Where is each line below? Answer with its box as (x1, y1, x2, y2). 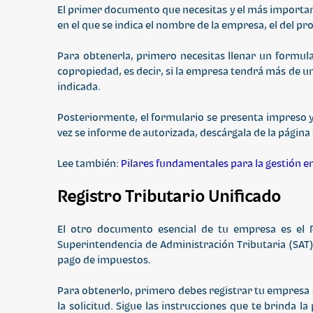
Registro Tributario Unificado (57, 187, 281, 205)
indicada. (57, 80, 101, 92)
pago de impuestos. (57, 254, 153, 265)
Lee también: (57, 157, 121, 169)
